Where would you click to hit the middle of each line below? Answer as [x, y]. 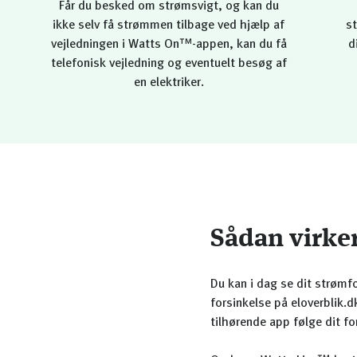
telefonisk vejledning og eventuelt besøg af [169, 64]
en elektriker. [169, 83]
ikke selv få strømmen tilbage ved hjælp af [169, 25]
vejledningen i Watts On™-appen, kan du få [169, 45]
